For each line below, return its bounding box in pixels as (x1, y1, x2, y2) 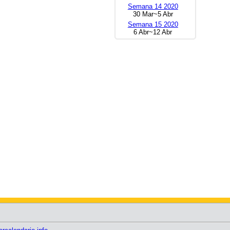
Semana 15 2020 (127, 20, 178, 28)
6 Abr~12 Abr (133, 28, 172, 36)
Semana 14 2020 (127, 2, 178, 10)
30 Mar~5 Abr (132, 10, 173, 18)
